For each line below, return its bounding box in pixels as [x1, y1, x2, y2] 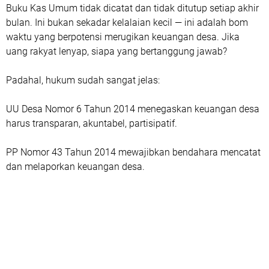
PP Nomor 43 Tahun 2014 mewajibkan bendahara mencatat [6, 146, 261, 158]
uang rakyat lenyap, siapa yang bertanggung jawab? [6, 45, 227, 57]
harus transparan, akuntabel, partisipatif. [6, 117, 177, 129]
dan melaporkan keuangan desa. [6, 160, 145, 172]
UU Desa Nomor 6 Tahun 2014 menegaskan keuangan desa [6, 103, 259, 115]
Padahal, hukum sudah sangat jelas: [6, 74, 160, 86]
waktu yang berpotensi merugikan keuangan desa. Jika [6, 31, 240, 43]
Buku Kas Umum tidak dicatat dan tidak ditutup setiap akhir [6, 2, 259, 14]
